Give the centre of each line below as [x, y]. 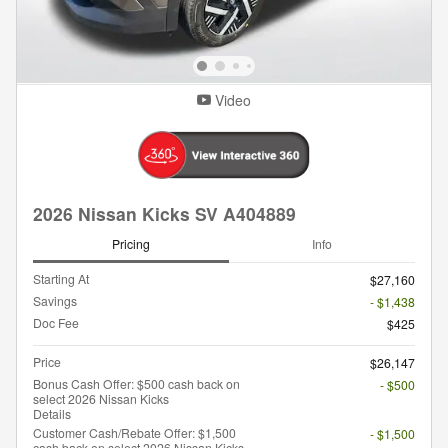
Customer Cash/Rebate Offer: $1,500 [134, 432]
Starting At [61, 278]
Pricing [131, 243]
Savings [55, 300]
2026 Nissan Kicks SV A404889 [164, 214]
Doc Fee [56, 322]
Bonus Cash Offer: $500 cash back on [136, 383]
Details [52, 413]
